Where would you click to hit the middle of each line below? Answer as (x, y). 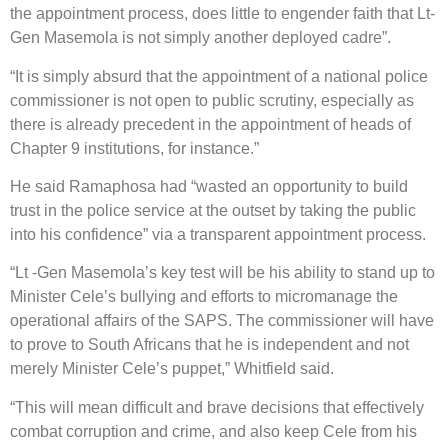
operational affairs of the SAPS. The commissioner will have (222, 321)
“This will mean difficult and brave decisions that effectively (217, 407)
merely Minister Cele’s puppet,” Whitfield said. (172, 369)
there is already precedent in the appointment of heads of (210, 124)
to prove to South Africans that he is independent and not (209, 345)
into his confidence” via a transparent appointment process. (218, 234)
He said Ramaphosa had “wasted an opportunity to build (209, 186)
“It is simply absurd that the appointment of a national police (219, 76)
